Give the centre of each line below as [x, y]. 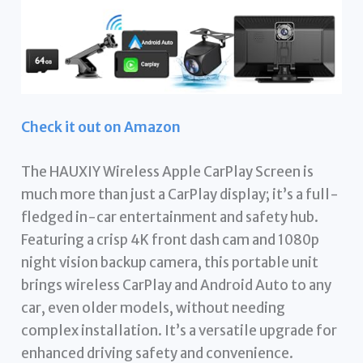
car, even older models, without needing [154, 308]
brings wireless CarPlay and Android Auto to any [177, 286]
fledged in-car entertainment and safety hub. [170, 218]
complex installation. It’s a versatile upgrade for [179, 331]
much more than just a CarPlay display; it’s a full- [180, 195]
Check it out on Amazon [101, 127]
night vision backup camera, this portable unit [170, 263]
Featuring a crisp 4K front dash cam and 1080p [171, 240]
